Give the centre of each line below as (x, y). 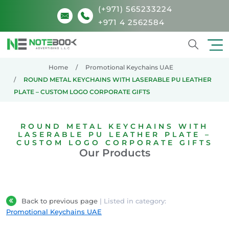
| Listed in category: (133, 201)
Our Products (114, 153)
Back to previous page (61, 201)
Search (207, 57)
